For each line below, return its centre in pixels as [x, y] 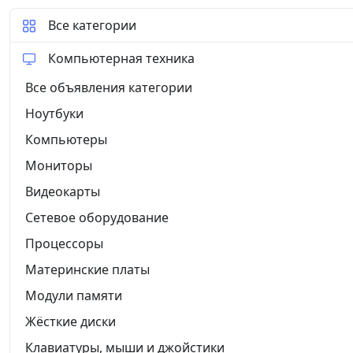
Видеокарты [63, 191]
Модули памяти [74, 295]
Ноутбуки [54, 113]
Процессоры [64, 243]
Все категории [92, 26]
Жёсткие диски [71, 321]
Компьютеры [66, 139]
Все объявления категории [109, 87]
